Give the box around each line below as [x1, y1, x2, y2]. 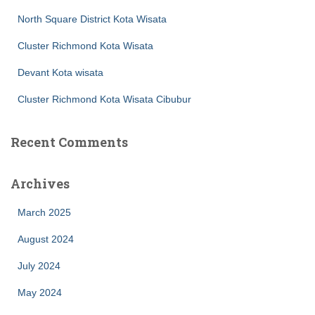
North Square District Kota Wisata [18, 13, 167, 25]
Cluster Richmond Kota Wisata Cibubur [18, 94, 191, 105]
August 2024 [18, 233, 74, 245]
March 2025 [18, 207, 71, 219]
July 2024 [18, 260, 60, 272]
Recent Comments [11, 134, 128, 151]
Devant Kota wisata [18, 67, 103, 79]
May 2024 [18, 287, 62, 299]
